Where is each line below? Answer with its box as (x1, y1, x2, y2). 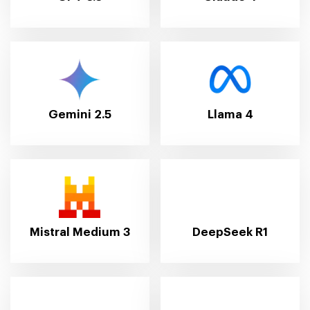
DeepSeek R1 (192, 226, 268, 238)
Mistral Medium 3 (29, 226, 130, 238)
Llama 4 (207, 108, 253, 120)
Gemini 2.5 (48, 108, 111, 120)
